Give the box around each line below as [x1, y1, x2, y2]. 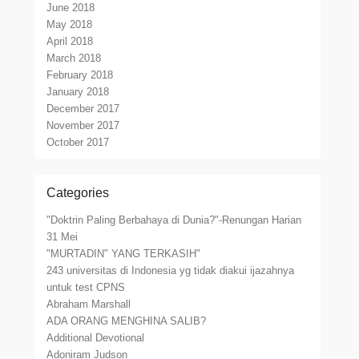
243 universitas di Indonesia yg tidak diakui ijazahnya [46, 264, 295, 276]
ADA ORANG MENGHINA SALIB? [46, 315, 207, 327]
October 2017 [46, 136, 110, 148]
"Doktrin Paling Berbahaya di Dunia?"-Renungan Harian [46, 214, 302, 226]
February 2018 [46, 69, 114, 81]
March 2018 [46, 52, 102, 64]
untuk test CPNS [46, 281, 126, 293]
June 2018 [46, 2, 95, 14]
